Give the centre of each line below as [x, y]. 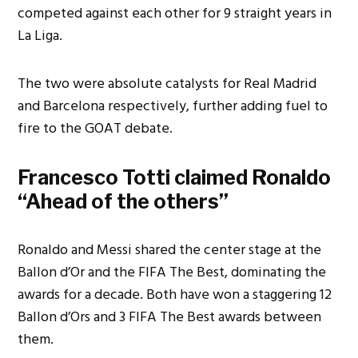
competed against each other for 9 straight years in [175, 14]
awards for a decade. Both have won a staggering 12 [175, 295]
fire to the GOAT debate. [95, 129]
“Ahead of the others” [123, 202]
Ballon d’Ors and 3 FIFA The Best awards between [170, 317]
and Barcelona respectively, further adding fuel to [173, 106]
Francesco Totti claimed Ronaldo [175, 178]
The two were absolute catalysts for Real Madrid [167, 84]
